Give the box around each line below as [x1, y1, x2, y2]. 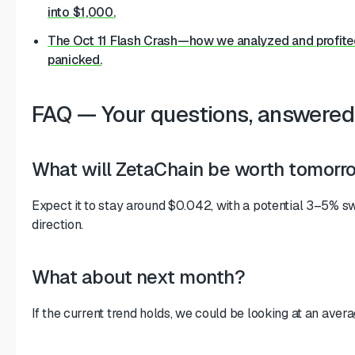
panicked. [48, 51, 102, 68]
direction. [32, 216, 84, 233]
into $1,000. [48, 3, 116, 21]
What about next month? [32, 264, 246, 289]
